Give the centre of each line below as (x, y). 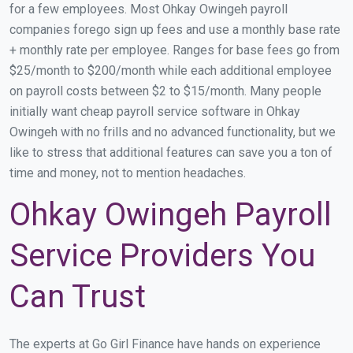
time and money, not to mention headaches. (128, 173)
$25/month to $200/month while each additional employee (171, 70)
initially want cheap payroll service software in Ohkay (155, 111)
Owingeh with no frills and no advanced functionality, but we (173, 132)
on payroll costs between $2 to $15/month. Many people (165, 91)
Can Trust (78, 296)
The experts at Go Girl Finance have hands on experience (165, 344)
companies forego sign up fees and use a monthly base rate (175, 29)
